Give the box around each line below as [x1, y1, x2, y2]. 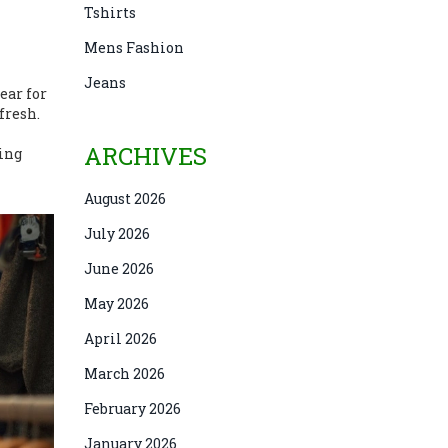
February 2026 [83, 399, 181, 418]
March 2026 [83, 364, 165, 383]
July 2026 [83, 224, 150, 243]
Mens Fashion [83, 38, 184, 57]
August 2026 [83, 189, 166, 208]
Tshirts [83, 3, 136, 22]
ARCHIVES [83, 140, 207, 172]
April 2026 [83, 329, 157, 348]
